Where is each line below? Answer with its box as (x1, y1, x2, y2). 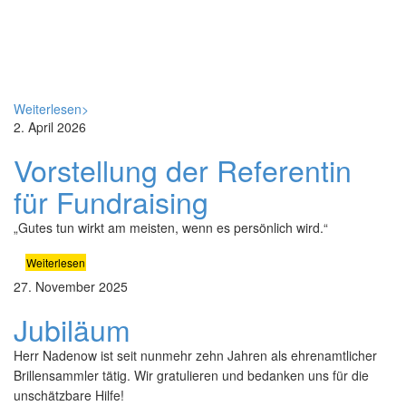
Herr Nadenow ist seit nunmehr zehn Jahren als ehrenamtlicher (14, 346, 377, 364)
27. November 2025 (14, 277, 128, 295)
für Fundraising (14, 180, 208, 222)
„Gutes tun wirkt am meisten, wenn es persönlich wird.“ (14, 218, 328, 237)
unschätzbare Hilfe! (14, 386, 124, 404)
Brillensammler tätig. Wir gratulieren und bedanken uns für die (14, 366, 369, 384)
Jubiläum (14, 308, 130, 350)
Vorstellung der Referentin (14, 149, 352, 190)
